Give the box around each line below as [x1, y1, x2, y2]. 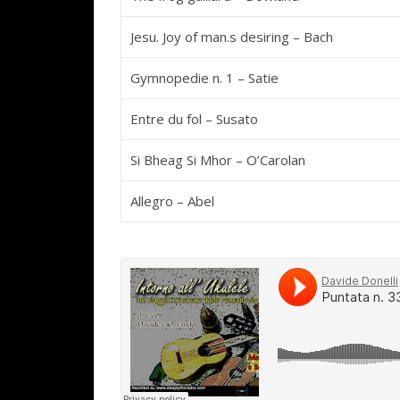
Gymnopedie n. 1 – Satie [130, 69, 279, 87]
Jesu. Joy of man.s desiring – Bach [130, 28, 333, 46]
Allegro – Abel [130, 192, 214, 210]
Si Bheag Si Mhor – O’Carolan [130, 151, 305, 169]
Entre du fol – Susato [130, 110, 258, 128]
